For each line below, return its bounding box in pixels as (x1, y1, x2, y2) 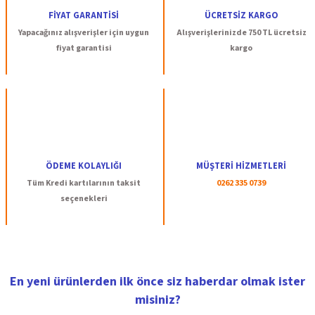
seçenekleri (60, 193, 108, 205)
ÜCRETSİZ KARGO (204, 9, 278, 22)
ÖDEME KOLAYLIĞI (46, 160, 122, 172)
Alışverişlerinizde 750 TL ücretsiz (176, 27, 307, 39)
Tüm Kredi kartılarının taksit (27, 177, 141, 189)
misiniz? (134, 291, 181, 309)
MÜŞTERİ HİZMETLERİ (196, 160, 286, 172)
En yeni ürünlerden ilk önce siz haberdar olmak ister (10, 273, 305, 290)
